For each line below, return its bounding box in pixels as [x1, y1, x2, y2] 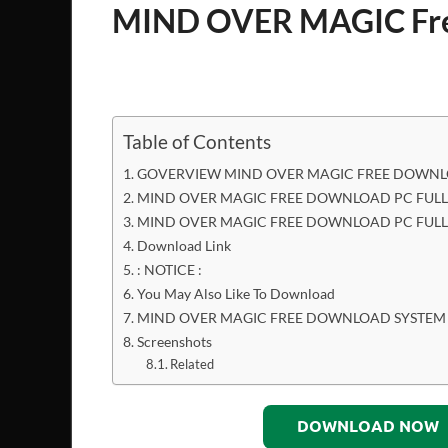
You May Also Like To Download [136, 284, 335, 302]
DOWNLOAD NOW [296, 416, 439, 436]
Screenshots [136, 332, 212, 350]
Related [170, 355, 215, 372]
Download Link [136, 236, 231, 254]
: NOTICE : [136, 260, 202, 278]
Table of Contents [123, 130, 271, 154]
